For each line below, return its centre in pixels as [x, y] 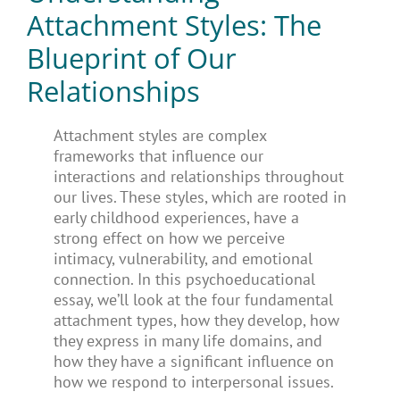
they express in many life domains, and [187, 340]
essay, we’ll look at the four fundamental [193, 299]
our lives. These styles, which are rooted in [200, 196]
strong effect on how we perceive [169, 237]
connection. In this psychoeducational [184, 279]
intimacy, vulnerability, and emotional [183, 258]
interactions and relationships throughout [198, 176]
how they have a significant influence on [193, 361]
